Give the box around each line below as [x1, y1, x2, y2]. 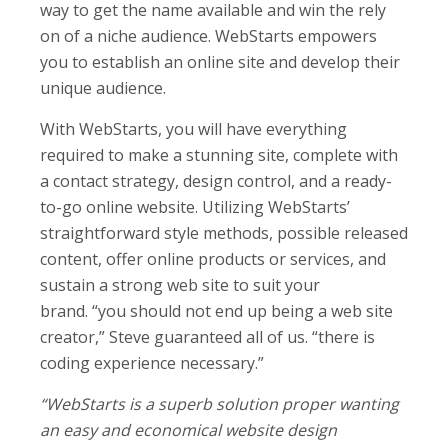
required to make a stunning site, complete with [40, 143, 398, 166]
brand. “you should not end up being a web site [40, 299, 393, 322]
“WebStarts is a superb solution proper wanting [40, 392, 399, 415]
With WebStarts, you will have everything [40, 117, 347, 140]
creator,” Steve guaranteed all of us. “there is [40, 325, 375, 348]
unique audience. [40, 76, 166, 99]
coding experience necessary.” [40, 351, 264, 374]
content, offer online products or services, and [40, 247, 386, 270]
